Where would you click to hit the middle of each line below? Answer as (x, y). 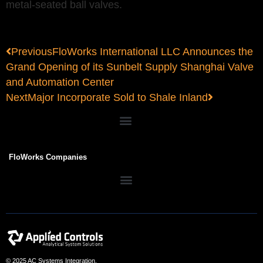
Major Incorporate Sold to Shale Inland (118, 98)
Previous (32, 52)
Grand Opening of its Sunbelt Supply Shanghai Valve (130, 67)
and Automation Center (60, 82)
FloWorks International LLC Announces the (153, 52)
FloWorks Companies (48, 157)
